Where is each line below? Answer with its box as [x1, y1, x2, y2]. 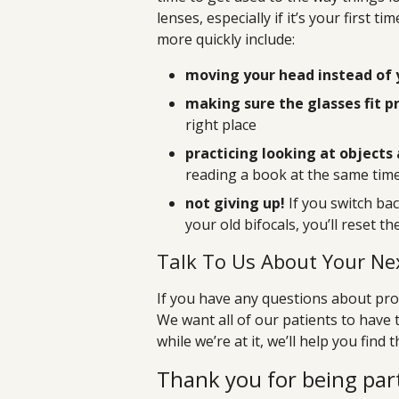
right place [185, 115, 256, 135]
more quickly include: [157, 29, 295, 50]
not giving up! [185, 193, 285, 214]
